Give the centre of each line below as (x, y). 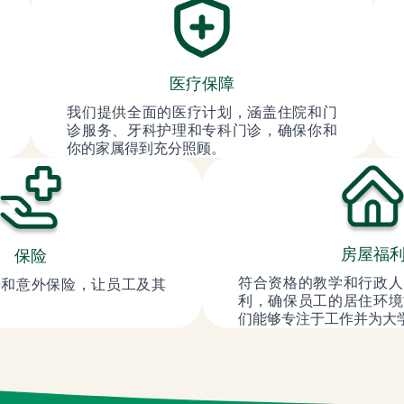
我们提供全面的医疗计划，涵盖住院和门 (202, 112)
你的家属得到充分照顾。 (147, 148)
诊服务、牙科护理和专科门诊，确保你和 (202, 130)
